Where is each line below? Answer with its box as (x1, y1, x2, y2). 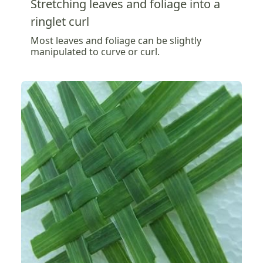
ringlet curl (31, 13, 89, 29)
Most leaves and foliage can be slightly (31, 33, 201, 47)
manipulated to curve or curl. (31, 45, 160, 58)
